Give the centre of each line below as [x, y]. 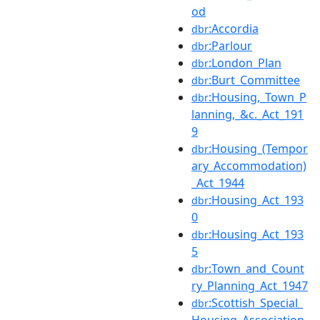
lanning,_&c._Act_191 [247, 114]
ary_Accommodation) [249, 165]
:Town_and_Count [256, 268]
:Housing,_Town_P [257, 97]
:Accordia [234, 28]
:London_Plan [245, 62]
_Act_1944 [218, 182]
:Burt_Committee [254, 80]
